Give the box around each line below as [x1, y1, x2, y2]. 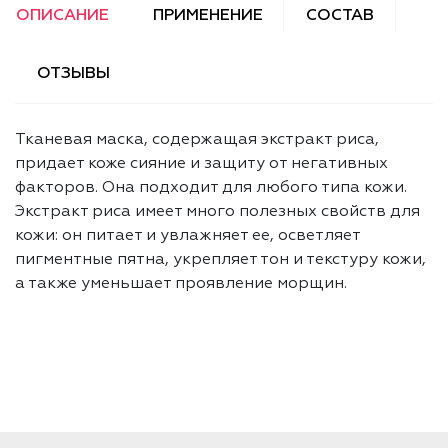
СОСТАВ [306, 8, 375, 25]
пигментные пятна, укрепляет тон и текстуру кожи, [15, 252, 426, 269]
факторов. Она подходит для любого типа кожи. [15, 180, 407, 197]
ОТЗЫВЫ [36, 66, 110, 83]
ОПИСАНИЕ [16, 8, 109, 25]
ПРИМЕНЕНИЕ [152, 8, 263, 25]
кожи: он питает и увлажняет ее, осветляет [15, 228, 360, 245]
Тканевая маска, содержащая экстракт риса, [15, 132, 379, 149]
